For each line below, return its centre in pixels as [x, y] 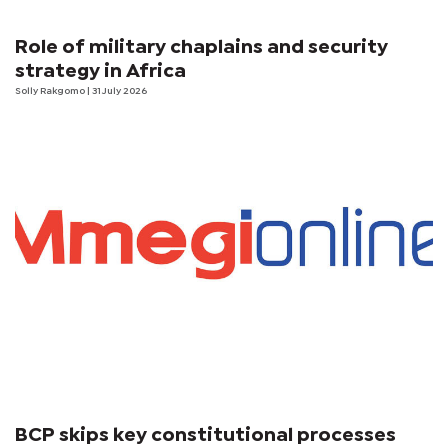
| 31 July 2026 [117, 91]
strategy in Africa [100, 71]
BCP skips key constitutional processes [205, 435]
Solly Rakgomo [51, 91]
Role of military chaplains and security [201, 47]
